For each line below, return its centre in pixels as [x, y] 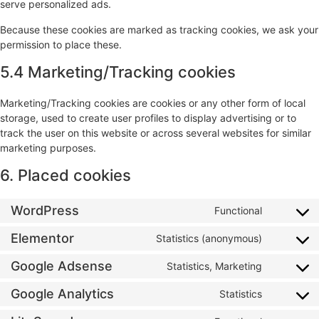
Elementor [42, 239]
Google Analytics [62, 294]
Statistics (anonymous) [209, 239]
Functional [238, 211]
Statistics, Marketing [214, 266]
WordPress [45, 211]
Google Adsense [62, 266]
